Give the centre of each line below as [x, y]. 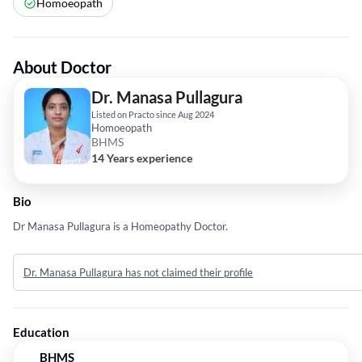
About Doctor [62, 67]
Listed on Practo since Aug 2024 [153, 115]
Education [41, 333]
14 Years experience [142, 158]
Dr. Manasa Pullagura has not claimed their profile [138, 273]
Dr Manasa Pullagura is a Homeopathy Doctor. [120, 227]
